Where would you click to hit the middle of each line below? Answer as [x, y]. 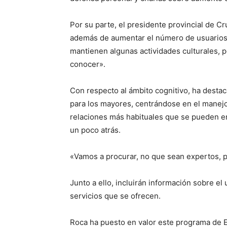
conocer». [88, 64]
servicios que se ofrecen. [115, 196]
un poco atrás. [95, 130]
